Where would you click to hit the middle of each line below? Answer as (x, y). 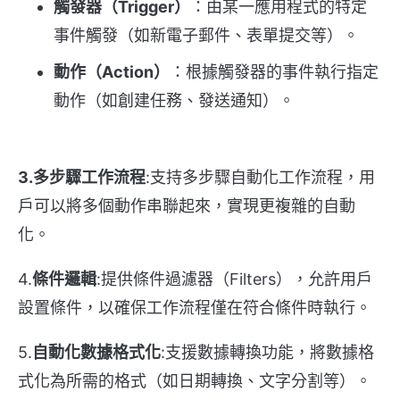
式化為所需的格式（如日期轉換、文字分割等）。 (195, 381)
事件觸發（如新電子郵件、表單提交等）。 (206, 36)
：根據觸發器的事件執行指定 (274, 72)
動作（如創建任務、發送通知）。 (174, 101)
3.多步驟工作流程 (82, 178)
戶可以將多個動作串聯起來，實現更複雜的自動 (187, 206)
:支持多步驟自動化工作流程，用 (260, 178)
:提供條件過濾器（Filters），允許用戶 (234, 279)
